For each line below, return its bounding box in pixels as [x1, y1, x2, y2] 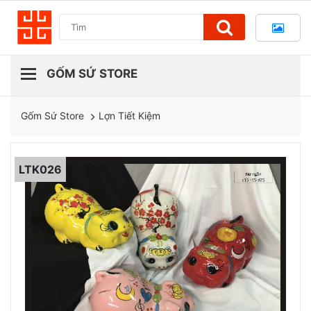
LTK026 [19, 162, 62, 176]
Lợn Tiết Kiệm [99, 110, 160, 121]
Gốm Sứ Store [21, 110, 84, 122]
